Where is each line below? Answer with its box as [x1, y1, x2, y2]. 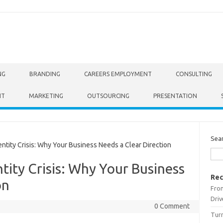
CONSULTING [176, 71, 212, 77]
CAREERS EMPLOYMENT [84, 71, 152, 77]
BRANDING [29, 71, 60, 77]
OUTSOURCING [87, 93, 129, 99]
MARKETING [29, 93, 63, 99]
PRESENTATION [153, 93, 197, 99]
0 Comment [154, 202, 190, 210]
